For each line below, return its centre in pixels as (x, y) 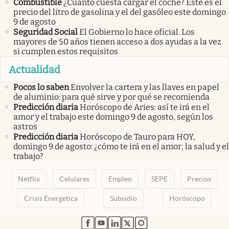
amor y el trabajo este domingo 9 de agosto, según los (113, 117)
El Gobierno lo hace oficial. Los (137, 32)
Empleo (120, 179)
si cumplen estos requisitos (66, 52)
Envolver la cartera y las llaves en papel (145, 87)
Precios (199, 179)
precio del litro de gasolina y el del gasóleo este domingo (120, 12)
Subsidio (123, 198)
